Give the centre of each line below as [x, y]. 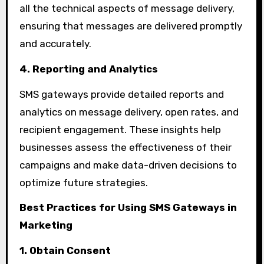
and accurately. [55, 43]
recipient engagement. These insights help [120, 129]
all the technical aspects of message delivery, [127, 8]
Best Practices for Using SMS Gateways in [128, 208]
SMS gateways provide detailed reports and [121, 94]
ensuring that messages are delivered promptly [131, 26]
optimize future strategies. [83, 182]
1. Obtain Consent [65, 251]
